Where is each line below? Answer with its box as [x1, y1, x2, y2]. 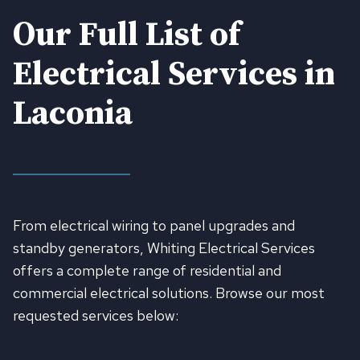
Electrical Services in [13, 54, 335, 96]
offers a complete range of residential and [13, 261, 281, 280]
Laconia [13, 93, 133, 136]
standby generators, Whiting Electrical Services [13, 239, 315, 258]
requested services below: [13, 306, 178, 325]
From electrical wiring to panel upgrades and [13, 216, 295, 235]
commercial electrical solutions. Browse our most [13, 284, 325, 303]
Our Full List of [13, 14, 240, 57]
